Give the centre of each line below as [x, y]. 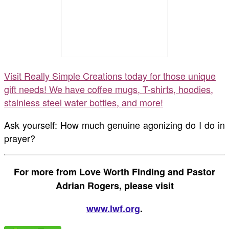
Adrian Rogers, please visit [114, 186]
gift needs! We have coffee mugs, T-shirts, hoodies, [109, 89]
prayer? [20, 138]
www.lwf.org [113, 209]
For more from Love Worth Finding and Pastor [114, 172]
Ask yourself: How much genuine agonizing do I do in [114, 125]
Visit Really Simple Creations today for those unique [110, 76]
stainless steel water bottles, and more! [84, 102]
